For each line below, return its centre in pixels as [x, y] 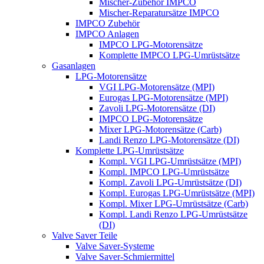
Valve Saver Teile [85, 235]
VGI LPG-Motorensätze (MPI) [157, 87]
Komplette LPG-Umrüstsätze [130, 151]
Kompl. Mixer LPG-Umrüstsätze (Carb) [174, 204]
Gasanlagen [74, 66]
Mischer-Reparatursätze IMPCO [159, 13]
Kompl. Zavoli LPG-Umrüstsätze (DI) [170, 182]
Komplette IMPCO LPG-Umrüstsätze [169, 55]
